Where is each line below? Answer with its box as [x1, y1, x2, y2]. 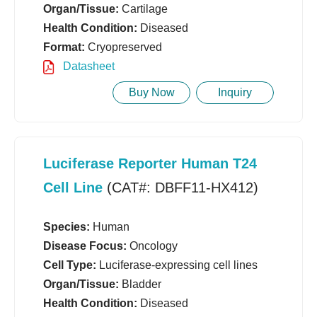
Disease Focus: [43, 240, 127, 253]
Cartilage [119, 3, 168, 16]
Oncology [127, 240, 178, 253]
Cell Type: [43, 259, 96, 272]
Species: [43, 221, 90, 234]
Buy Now [128, 86, 175, 99]
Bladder [119, 278, 161, 291]
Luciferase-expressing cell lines [96, 259, 258, 272]
